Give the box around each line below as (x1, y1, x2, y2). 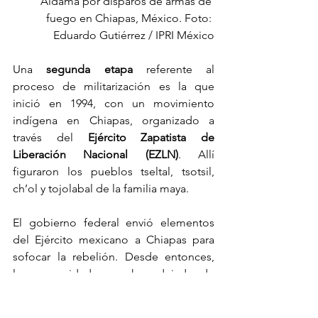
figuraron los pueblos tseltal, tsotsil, (13, 164, 214, 178)
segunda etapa (33, 62, 133, 76)
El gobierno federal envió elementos (13, 215, 214, 229)
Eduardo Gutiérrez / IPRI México (53, 28, 214, 42)
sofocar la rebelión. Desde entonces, (13, 249, 214, 263)
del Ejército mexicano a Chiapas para (13, 232, 214, 246)
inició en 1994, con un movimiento (13, 96, 214, 110)
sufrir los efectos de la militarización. (13, 283, 214, 297)
